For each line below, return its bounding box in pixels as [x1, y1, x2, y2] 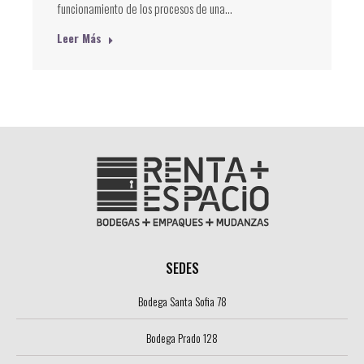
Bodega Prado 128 [146, 329, 218, 347]
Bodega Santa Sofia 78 [137, 292, 227, 310]
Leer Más [57, 29, 102, 47]
